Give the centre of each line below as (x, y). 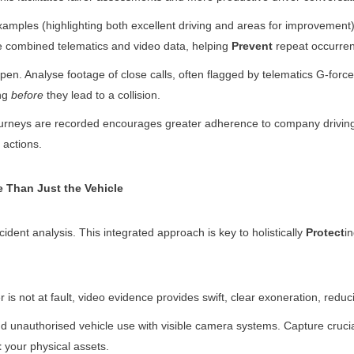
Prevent (252, 46)
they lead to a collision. (102, 95)
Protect (325, 233)
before (27, 95)
